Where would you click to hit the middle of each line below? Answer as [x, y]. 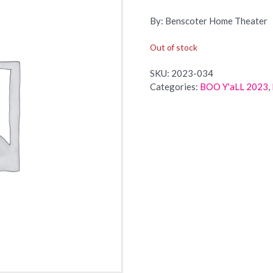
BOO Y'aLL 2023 [234, 86]
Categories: [175, 86]
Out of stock [173, 47]
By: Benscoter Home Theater [208, 21]
